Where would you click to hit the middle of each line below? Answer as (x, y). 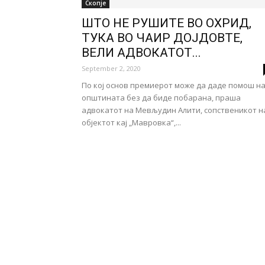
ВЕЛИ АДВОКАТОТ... (141, 53)
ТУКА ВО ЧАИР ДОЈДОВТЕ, (162, 38)
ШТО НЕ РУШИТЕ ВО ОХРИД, (167, 23)
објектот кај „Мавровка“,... (131, 122)
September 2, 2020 (111, 68)
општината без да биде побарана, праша (161, 98)
